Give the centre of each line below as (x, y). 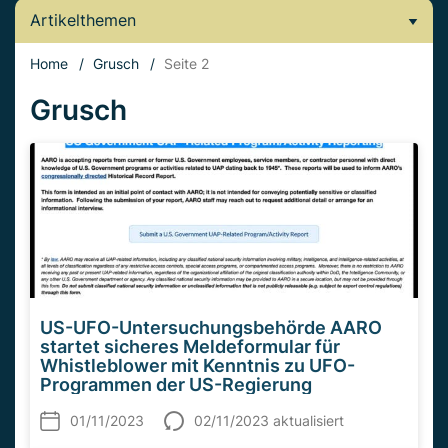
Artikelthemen (83, 20)
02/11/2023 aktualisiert (269, 421)
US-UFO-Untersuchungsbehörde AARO (211, 328)
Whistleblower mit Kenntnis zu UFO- (197, 366)
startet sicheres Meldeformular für (190, 347)
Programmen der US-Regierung (176, 385)
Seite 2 (186, 63)
